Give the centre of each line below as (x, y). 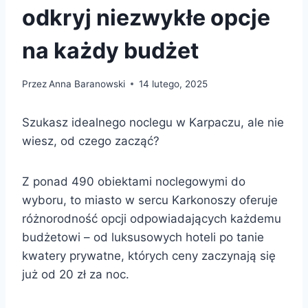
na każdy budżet (110, 50)
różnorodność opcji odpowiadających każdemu (152, 218)
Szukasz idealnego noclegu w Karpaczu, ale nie (153, 122)
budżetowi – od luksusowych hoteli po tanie (143, 237)
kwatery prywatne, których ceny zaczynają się (149, 255)
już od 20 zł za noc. (76, 274)
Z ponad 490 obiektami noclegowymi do (134, 181)
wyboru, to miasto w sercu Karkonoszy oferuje (150, 200)
